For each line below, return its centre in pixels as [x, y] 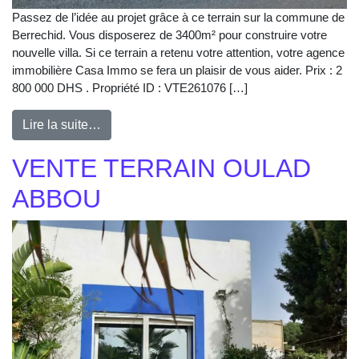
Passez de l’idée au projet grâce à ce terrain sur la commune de [178, 18]
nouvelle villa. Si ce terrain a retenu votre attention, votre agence [178, 53]
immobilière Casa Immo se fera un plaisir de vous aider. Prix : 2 [177, 71]
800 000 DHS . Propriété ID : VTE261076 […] [130, 88]
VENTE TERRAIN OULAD [161, 169]
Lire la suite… [62, 125]
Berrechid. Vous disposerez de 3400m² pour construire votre [169, 35]
